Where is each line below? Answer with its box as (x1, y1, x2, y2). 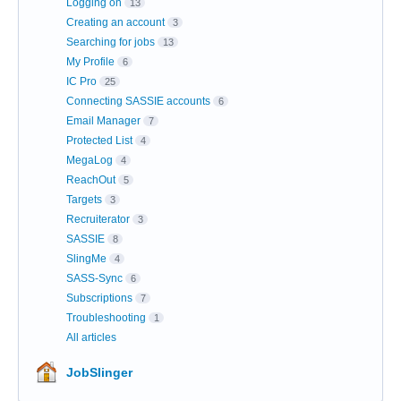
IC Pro (66, 75, 97, 89)
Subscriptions (66, 292, 132, 305)
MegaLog (66, 154, 113, 167)
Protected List (66, 134, 132, 148)
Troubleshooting (66, 311, 146, 325)
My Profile (66, 55, 115, 69)
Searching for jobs (66, 36, 155, 49)
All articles (66, 331, 116, 345)
